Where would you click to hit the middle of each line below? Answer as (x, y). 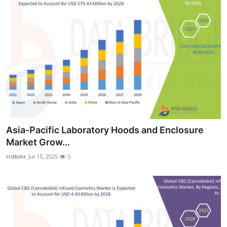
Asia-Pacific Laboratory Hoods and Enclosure (105, 130)
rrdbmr (16, 157)
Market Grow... (38, 142)
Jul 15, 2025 (43, 157)
